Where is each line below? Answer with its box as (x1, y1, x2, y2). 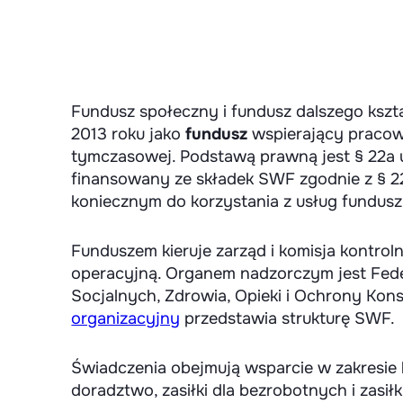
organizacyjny (71, 308, 181, 329)
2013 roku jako (71, 123, 186, 145)
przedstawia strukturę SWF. (180, 308, 396, 329)
